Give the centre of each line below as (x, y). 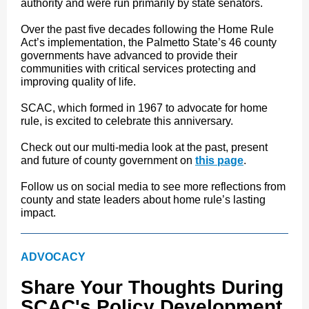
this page (219, 160)
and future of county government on (108, 160)
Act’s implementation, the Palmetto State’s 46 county (149, 42)
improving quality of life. (80, 82)
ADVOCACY (53, 257)
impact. (38, 213)
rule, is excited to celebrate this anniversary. (127, 121)
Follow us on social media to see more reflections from (153, 187)
